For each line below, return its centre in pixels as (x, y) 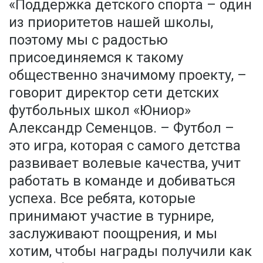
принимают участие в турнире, (111, 216)
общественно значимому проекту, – (128, 75)
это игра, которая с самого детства (125, 146)
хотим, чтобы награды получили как (130, 251)
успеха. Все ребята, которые (102, 198)
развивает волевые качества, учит (125, 163)
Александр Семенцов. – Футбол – (122, 128)
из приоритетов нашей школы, (111, 22)
